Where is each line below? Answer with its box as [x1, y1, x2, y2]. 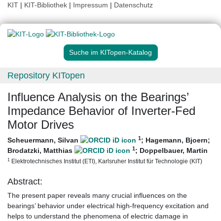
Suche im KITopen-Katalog [69, 48, 152, 57]
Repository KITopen [7, 71, 85, 81]
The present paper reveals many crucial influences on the [7, 191, 187, 200]
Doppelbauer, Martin [140, 147, 208, 155]
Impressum [73, 1, 108, 9]
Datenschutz [114, 1, 153, 9]
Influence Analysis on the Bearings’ [7, 90, 188, 104]
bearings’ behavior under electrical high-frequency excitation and [7, 202, 209, 210]
